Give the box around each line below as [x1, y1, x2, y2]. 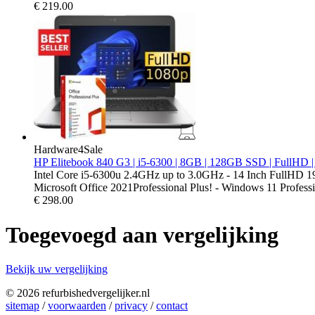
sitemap [6, 300, 39, 312]
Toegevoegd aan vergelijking [6, 221, 278, 247]
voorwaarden [48, 300, 106, 312]
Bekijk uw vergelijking [6, 263, 108, 276]
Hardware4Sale [34, 143, 103, 156]
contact [156, 300, 188, 312]
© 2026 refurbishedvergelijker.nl [6, 287, 150, 300]
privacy [115, 300, 148, 312]
